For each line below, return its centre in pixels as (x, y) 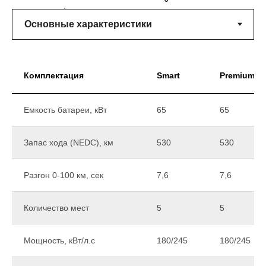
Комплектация (54, 75)
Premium (237, 75)
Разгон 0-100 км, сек (64, 175)
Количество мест (56, 208)
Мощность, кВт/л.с (59, 240)
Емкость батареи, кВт (65, 110)
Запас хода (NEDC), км (69, 142)
